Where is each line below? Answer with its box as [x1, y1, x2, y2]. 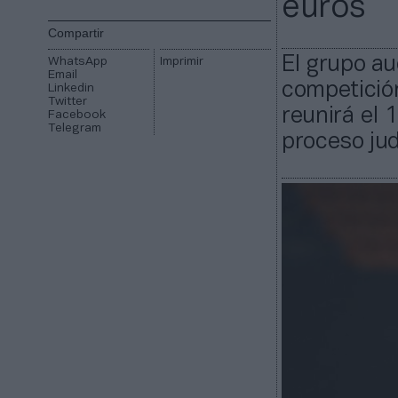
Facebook [48, 108, 107, 121]
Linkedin [48, 82, 95, 94]
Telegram [48, 122, 102, 134]
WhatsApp [48, 55, 108, 68]
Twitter [48, 95, 88, 107]
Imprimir [159, 55, 203, 68]
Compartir [48, 25, 105, 40]
